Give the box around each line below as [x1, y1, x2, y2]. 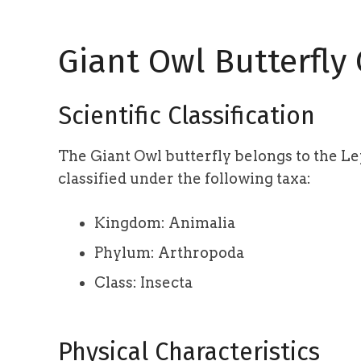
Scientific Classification [58, 100, 315, 131]
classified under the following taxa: [58, 170, 311, 188]
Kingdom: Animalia [94, 214, 235, 232]
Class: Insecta [94, 274, 193, 292]
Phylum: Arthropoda [94, 244, 244, 262]
